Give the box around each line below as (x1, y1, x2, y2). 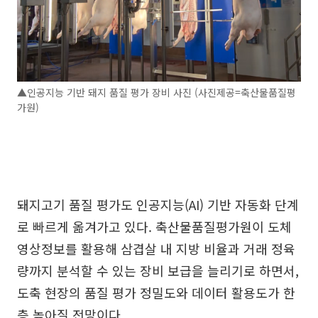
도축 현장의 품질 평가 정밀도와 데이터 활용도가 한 (17, 283, 295, 302)
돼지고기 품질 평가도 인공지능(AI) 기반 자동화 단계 (17, 195, 299, 214)
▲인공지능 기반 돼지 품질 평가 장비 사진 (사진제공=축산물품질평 (17, 85, 296, 100)
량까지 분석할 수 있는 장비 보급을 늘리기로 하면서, (17, 261, 299, 280)
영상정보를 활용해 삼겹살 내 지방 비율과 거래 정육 (17, 239, 295, 258)
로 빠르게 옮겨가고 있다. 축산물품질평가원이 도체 (17, 217, 292, 236)
